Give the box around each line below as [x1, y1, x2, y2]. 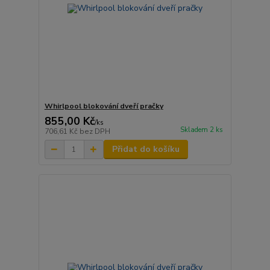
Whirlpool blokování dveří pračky [44, 101, 163, 111]
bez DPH [79, 127, 110, 137]
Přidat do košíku [111, 143, 180, 155]
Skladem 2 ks [180, 125, 223, 135]
